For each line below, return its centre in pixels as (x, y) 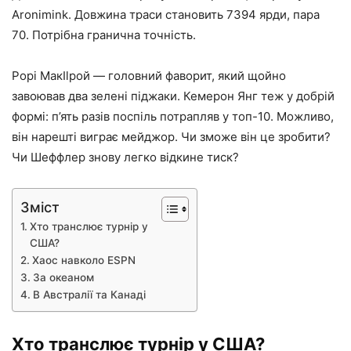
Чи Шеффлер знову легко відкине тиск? (125, 157)
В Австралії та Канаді (89, 294)
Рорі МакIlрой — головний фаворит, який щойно (149, 76)
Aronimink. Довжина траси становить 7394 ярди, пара (166, 14)
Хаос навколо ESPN (83, 260)
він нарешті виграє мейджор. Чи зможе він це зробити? (171, 137)
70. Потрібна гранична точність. (104, 35)
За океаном (63, 277)
